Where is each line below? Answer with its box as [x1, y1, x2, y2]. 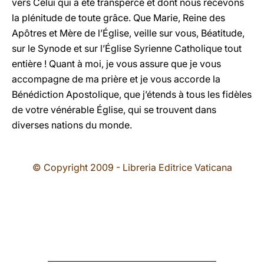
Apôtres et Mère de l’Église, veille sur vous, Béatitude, [12, 27, 245, 39]
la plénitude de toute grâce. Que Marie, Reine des [12, 12, 225, 24]
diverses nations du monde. [12, 119, 132, 131]
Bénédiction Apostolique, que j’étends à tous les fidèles [12, 88, 252, 100]
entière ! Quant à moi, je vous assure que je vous [12, 58, 221, 70]
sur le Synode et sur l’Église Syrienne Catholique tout [12, 42, 242, 54]
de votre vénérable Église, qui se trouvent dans [12, 104, 216, 115]
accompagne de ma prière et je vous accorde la [12, 73, 220, 85]
